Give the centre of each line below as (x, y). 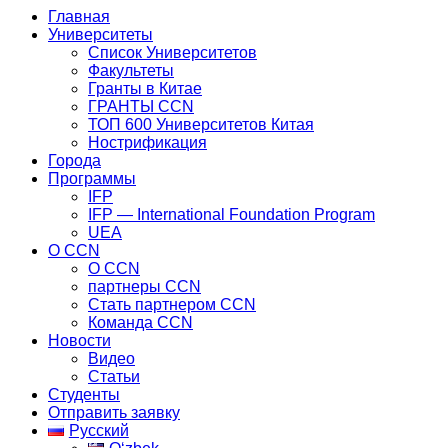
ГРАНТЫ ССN (141, 106)
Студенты (84, 394)
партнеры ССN (144, 286)
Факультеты (131, 70)
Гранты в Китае (145, 88)
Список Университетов (172, 52)
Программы (92, 178)
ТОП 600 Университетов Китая (201, 124)
